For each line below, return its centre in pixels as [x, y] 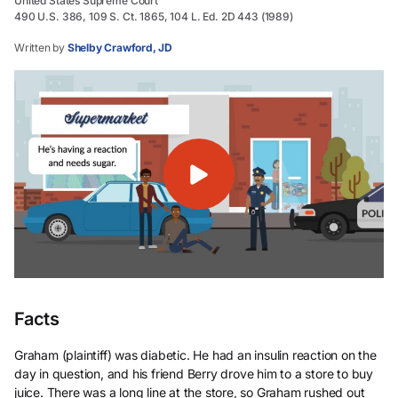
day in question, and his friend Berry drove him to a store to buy [194, 373]
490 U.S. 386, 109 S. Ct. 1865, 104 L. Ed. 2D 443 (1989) [154, 16]
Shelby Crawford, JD [120, 48]
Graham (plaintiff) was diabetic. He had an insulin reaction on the [195, 354]
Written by [40, 48]
